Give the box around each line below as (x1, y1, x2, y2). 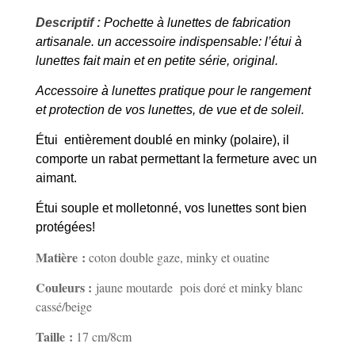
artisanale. (35, 34, 97, 48)
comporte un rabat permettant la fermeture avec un (35, 151, 317, 166)
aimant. (35, 170, 77, 185)
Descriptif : (35, 15, 101, 29)
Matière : (35, 247, 86, 266)
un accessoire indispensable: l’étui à (97, 34, 302, 48)
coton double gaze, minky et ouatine (85, 248, 269, 265)
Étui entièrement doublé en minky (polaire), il (35, 132, 289, 147)
